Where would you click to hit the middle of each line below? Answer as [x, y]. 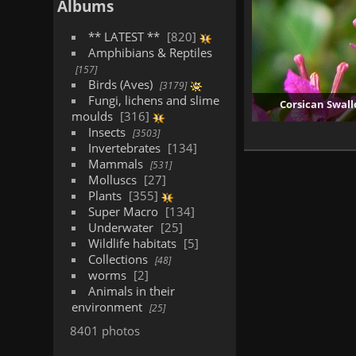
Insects [106, 132]
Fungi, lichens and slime [153, 100]
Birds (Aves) [120, 84]
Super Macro [123, 211]
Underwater [120, 227]
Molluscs [112, 180]
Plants [104, 195]
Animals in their [131, 291]
